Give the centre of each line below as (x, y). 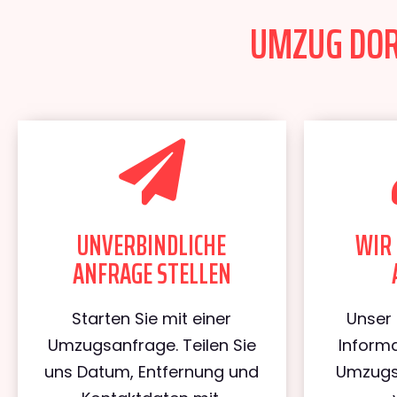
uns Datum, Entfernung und (152, 372)
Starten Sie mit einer (152, 319)
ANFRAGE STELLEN (152, 274)
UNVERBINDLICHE (152, 245)
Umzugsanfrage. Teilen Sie (152, 345)
